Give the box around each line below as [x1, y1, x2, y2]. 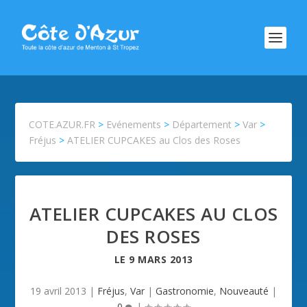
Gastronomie [156, 284, 214, 297]
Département [172, 118, 232, 131]
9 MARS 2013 [129, 253, 193, 266]
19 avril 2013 [30, 284, 86, 297]
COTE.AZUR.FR [29, 118, 96, 131]
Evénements [106, 118, 162, 131]
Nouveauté [219, 284, 269, 297]
